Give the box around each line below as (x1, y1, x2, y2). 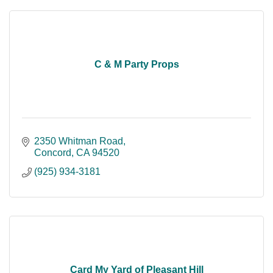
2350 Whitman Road (34, 136, 123, 147)
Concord (34, 147, 71, 158)
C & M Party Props (94, 59, 179, 70)
